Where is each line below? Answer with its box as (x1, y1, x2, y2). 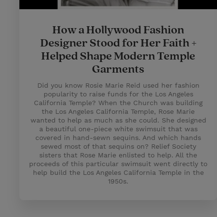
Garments (92, 62, 144, 77)
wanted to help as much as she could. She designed (30, 116, 206, 124)
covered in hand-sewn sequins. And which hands (35, 134, 201, 141)
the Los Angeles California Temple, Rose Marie (42, 108, 195, 115)
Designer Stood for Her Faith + (40, 36, 197, 50)
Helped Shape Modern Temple (41, 49, 195, 63)
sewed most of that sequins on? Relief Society (40, 142, 196, 150)
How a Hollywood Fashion (52, 23, 184, 37)
